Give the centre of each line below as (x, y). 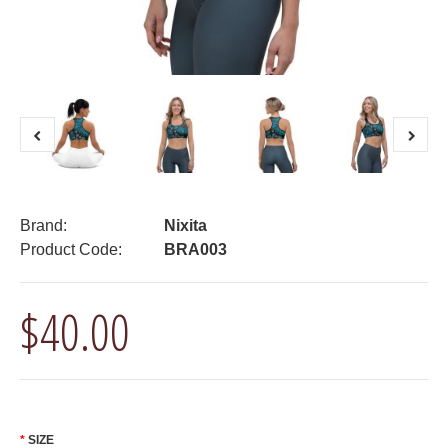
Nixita (185, 225)
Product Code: (71, 249)
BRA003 (193, 249)
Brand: (43, 225)
